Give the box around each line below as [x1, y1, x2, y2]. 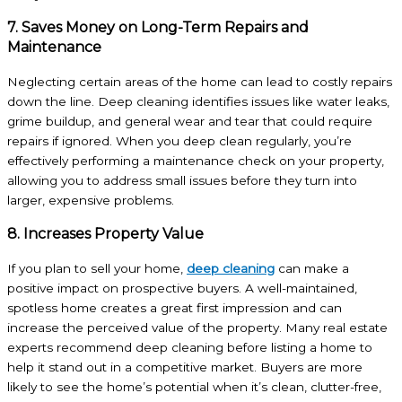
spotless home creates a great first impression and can [7, 300, 342, 315]
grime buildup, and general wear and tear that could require [7, 113, 372, 128]
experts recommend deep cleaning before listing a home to [7, 339, 372, 354]
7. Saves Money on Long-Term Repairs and [7, 18, 309, 36]
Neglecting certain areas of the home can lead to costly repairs [7, 74, 392, 89]
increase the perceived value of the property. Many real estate [7, 319, 388, 335]
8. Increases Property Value [7, 224, 204, 242]
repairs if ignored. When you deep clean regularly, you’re [7, 133, 352, 148]
